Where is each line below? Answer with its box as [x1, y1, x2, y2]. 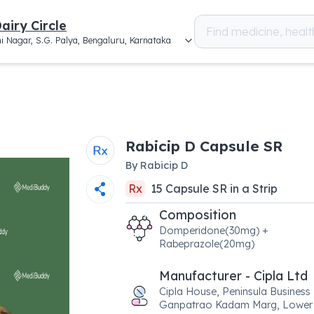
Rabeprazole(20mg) [158, 237, 254, 250]
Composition [158, 207, 236, 222]
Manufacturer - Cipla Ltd [158, 268, 308, 283]
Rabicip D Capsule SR [125, 137, 282, 155]
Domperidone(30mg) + [158, 224, 268, 237]
